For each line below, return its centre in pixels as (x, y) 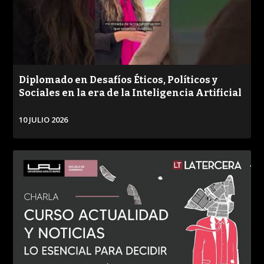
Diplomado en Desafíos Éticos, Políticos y (118, 80)
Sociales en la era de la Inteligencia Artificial (131, 93)
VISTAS (110, 15)
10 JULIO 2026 (44, 119)
